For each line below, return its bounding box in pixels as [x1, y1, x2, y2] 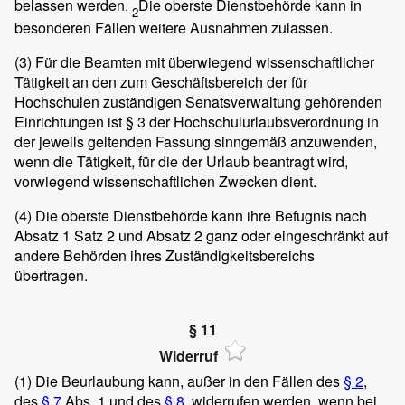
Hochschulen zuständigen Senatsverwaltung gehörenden [14, 91, 382, 112]
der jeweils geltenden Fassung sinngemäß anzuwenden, [14, 131, 377, 152]
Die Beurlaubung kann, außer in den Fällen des [32, 371, 344, 392]
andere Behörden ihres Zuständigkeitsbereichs [14, 245, 315, 266]
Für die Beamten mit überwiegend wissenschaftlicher [32, 52, 374, 72]
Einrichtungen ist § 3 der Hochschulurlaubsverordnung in [14, 111, 379, 132]
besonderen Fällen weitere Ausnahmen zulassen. [14, 17, 333, 38]
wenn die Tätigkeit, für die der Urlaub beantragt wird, [14, 151, 348, 172]
